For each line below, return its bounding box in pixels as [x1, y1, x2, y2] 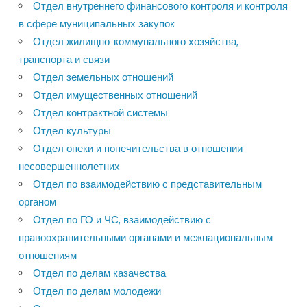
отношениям [19, 249, 77, 262]
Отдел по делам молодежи [33, 284, 161, 298]
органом [19, 195, 56, 209]
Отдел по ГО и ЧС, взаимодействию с [33, 213, 211, 227]
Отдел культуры [33, 124, 111, 138]
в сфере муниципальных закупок [19, 17, 175, 31]
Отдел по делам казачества [33, 267, 166, 280]
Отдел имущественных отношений [33, 88, 197, 102]
